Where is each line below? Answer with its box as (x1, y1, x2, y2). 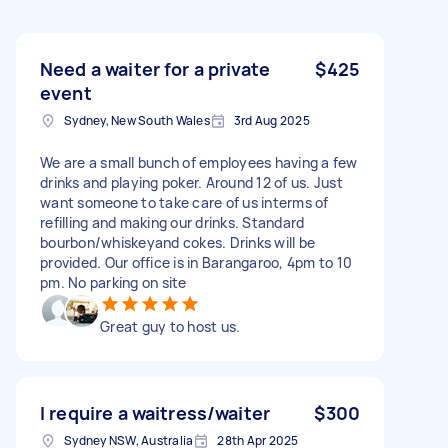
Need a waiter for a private (40, 56, 271, 81)
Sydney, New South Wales (64, 111, 210, 129)
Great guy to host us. (100, 316, 241, 336)
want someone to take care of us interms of (40, 192, 329, 212)
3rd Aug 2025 (233, 111, 310, 129)
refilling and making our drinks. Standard (40, 212, 305, 232)
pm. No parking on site (40, 272, 187, 292)
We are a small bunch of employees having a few (40, 152, 358, 172)
